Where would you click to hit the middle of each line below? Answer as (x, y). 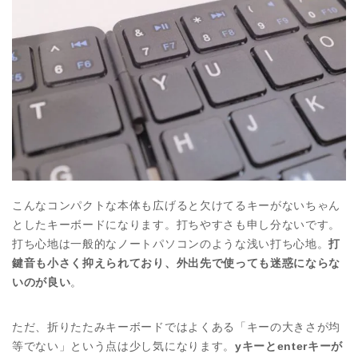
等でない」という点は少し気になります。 (123, 346)
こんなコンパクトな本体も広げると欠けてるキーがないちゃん (177, 205)
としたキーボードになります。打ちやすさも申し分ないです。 (177, 225)
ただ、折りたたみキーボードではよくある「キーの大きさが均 (177, 327)
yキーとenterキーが (289, 346)
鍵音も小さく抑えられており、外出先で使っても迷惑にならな (177, 263)
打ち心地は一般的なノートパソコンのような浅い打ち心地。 (171, 244)
